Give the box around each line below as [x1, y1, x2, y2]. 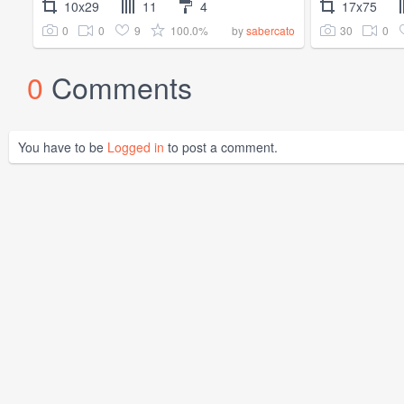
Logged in [107, 138, 164, 157]
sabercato [246, 23, 295, 39]
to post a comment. [164, 138, 278, 157]
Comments [51, 66, 192, 108]
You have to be [18, 138, 107, 157]
